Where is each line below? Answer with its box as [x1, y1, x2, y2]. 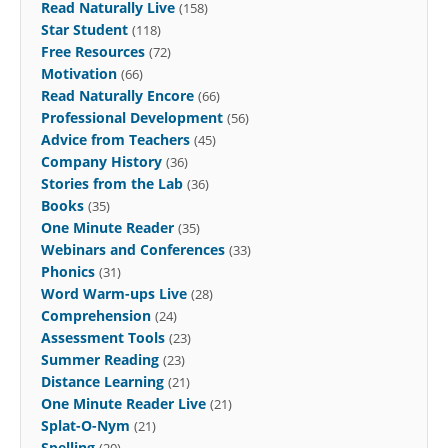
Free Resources [41, 41, 145, 61]
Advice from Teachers [41, 129, 190, 149]
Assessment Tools [41, 327, 165, 347]
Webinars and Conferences [41, 239, 225, 259]
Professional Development [41, 107, 223, 127]
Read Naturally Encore [41, 85, 194, 105]
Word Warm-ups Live [41, 283, 187, 303]
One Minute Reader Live [41, 393, 206, 413]
